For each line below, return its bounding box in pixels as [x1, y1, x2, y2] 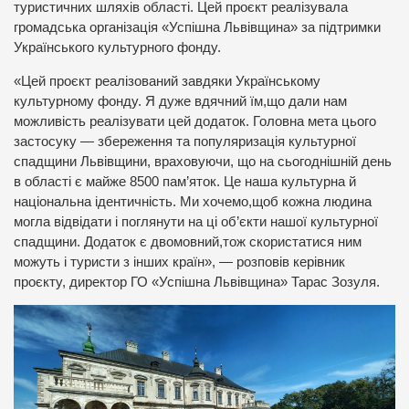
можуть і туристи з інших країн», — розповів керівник [14, 254, 345, 269]
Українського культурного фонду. [14, 40, 221, 55]
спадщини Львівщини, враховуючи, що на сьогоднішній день [14, 153, 392, 169]
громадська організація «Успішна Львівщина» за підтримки [14, 20, 381, 35]
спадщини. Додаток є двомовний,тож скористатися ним [14, 234, 362, 249]
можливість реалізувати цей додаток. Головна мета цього [14, 113, 376, 129]
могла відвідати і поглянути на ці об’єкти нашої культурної [14, 214, 378, 229]
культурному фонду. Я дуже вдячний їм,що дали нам [14, 93, 347, 109]
